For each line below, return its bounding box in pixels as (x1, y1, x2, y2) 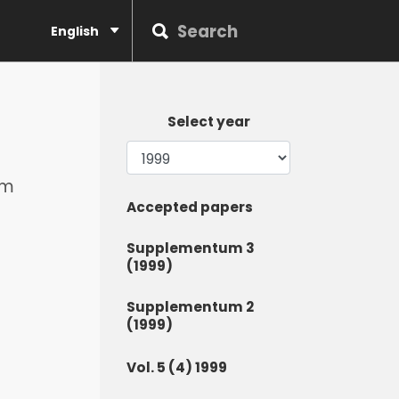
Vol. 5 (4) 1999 (126, 358, 227, 377)
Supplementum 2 (126, 297, 254, 316)
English (51, 22, 102, 40)
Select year (167, 112, 250, 131)
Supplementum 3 (126, 239, 255, 257)
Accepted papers (126, 198, 253, 216)
